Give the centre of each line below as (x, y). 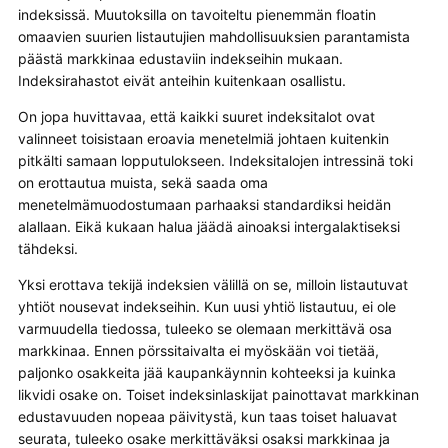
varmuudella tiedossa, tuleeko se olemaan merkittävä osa (204, 328)
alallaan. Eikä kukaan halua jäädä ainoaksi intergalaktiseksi (208, 226)
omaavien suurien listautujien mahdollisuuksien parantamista (213, 36)
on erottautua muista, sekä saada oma (142, 182)
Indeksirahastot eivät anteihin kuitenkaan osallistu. (181, 80)
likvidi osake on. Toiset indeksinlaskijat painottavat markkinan (218, 394)
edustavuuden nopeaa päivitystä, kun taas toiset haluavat (207, 416)
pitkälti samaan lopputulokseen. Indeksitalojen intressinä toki (215, 160)
